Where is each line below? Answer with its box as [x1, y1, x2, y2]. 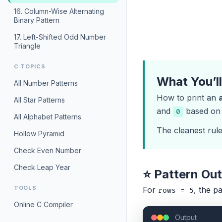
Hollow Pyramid [14, 129, 64, 138]
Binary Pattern [14, 16, 59, 24]
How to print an [157, 93, 219, 103]
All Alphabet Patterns [14, 112, 81, 121]
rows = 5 [158, 186, 194, 195]
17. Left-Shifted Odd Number [14, 33, 106, 41]
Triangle [14, 42, 41, 50]
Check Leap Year [14, 163, 70, 171]
